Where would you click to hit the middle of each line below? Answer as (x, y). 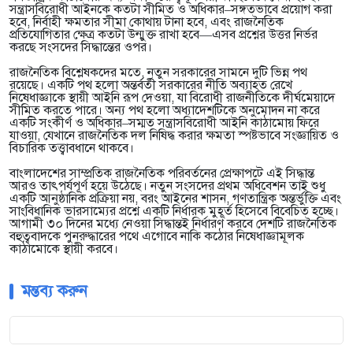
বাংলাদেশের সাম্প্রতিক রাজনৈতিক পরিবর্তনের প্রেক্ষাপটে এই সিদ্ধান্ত (162, 174)
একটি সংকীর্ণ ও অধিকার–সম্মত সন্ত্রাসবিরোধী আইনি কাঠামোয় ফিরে (164, 123)
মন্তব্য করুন (54, 292)
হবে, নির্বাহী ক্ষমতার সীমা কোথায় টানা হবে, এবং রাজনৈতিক (147, 22)
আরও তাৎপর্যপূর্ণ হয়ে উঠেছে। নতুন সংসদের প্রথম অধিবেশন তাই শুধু (168, 186)
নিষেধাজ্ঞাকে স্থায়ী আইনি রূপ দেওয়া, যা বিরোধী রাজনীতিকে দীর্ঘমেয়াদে (172, 98)
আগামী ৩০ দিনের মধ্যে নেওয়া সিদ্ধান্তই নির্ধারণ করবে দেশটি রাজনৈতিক (173, 224)
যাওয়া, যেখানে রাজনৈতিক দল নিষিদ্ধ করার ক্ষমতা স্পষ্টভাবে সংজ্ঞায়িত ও (174, 136)
